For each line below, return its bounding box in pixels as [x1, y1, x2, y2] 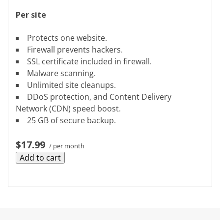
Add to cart [20, 152, 61, 163]
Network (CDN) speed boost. [16, 103, 121, 114]
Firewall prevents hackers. [27, 44, 123, 55]
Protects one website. [27, 32, 107, 43]
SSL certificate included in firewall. [27, 55, 152, 67]
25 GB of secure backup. [27, 114, 116, 126]
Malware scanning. [27, 67, 96, 79]
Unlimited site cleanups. [27, 79, 116, 90]
